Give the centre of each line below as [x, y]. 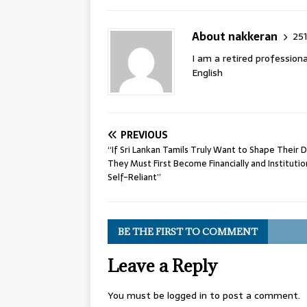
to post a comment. [254, 296]
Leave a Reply [162, 266]
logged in [187, 296]
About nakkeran [235, 37]
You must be [137, 296]
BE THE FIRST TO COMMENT [188, 232]
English [207, 73]
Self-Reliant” [134, 177]
